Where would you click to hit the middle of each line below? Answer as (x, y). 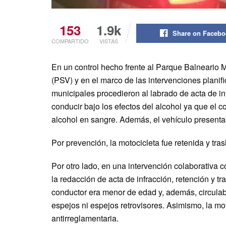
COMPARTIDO (70, 41)
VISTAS (109, 41)
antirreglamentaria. (85, 218)
